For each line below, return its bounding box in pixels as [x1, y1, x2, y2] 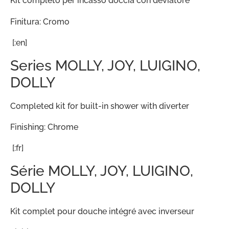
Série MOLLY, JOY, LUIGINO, [10, 162, 193, 179]
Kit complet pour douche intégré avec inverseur [10, 206, 194, 216]
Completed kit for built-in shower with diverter [10, 101, 189, 111]
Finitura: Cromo [10, 16, 70, 27]
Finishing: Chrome [10, 122, 78, 132]
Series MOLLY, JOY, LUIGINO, [10, 57, 200, 74]
